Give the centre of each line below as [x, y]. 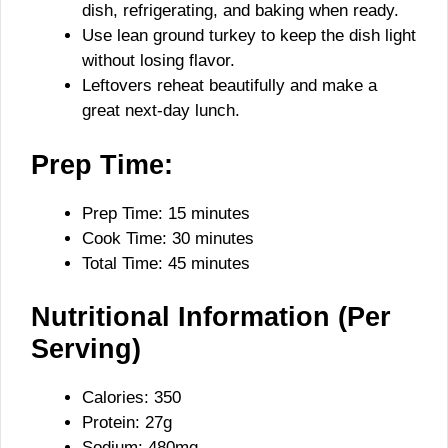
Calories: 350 [131, 397]
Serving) [86, 349]
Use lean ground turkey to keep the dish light [249, 35]
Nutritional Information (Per [211, 317]
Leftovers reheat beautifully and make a [229, 85]
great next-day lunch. [161, 110]
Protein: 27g [127, 422]
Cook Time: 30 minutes [168, 238]
